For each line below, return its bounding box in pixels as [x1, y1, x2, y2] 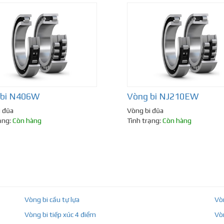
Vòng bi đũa [127, 106, 163, 115]
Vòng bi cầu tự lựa [24, 195, 80, 204]
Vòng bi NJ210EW [127, 91, 198, 102]
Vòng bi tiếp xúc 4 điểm [24, 210, 96, 219]
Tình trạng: [127, 116, 162, 125]
